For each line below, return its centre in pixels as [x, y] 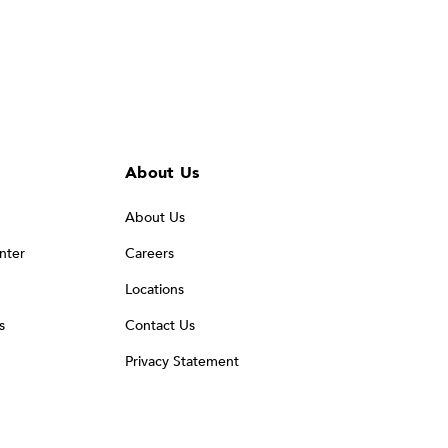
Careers [149, 253]
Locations [154, 289]
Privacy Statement [182, 361]
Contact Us [160, 325]
